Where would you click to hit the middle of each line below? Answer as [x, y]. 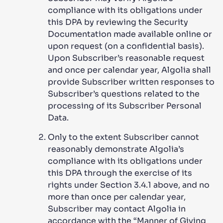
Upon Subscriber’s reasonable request [126, 58]
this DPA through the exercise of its [120, 173]
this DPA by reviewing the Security [118, 22]
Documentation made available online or [130, 34]
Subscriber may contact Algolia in [117, 209]
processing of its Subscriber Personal [125, 106]
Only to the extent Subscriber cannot [123, 137]
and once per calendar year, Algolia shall [129, 70]
